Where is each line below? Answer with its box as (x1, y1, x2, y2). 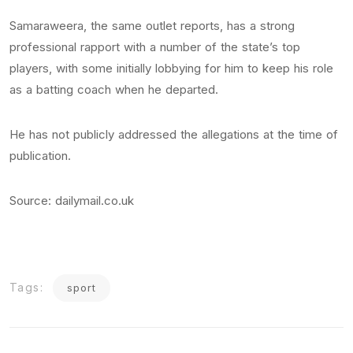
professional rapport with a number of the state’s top (9, 39, 300, 54)
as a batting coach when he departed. (9, 81, 218, 97)
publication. (9, 147, 79, 163)
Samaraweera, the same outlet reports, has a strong (9, 17, 295, 33)
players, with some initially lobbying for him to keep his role (9, 60, 333, 76)
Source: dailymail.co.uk (9, 192, 134, 208)
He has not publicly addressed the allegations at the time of (9, 126, 338, 142)
